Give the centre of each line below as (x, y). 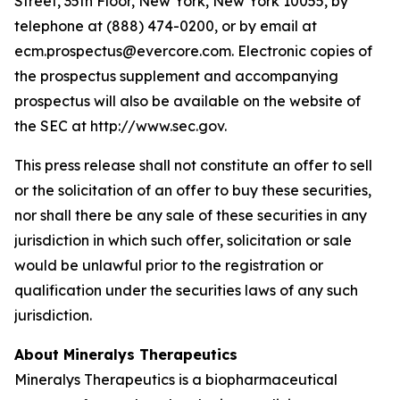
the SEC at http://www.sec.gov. (121, 126)
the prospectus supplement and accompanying (176, 76)
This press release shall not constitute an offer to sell (193, 165)
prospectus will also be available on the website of (187, 101)
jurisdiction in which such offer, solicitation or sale (183, 240)
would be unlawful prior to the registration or (169, 265)
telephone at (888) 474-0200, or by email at (166, 26)
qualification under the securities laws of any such (186, 290)
